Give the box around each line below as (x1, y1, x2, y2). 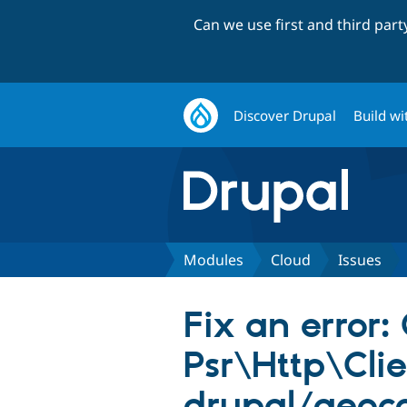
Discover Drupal (233, 105, 337, 124)
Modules (184, 249, 243, 270)
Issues (338, 249, 382, 270)
